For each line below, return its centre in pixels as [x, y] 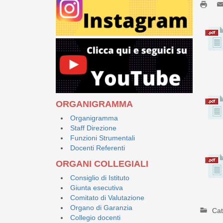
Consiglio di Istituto [100, 177]
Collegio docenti [95, 217]
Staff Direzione [93, 128]
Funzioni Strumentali [103, 138]
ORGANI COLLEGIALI [102, 164]
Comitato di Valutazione [107, 197]
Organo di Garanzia [101, 207]
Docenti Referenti [98, 148]
